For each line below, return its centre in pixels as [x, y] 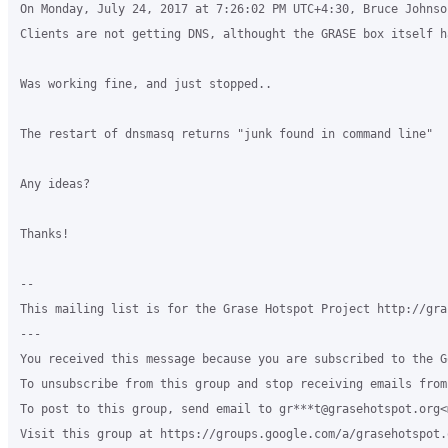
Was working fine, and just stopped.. [146, 84]
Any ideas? [55, 184]
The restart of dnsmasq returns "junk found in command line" [226, 134]
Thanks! [44, 234]
